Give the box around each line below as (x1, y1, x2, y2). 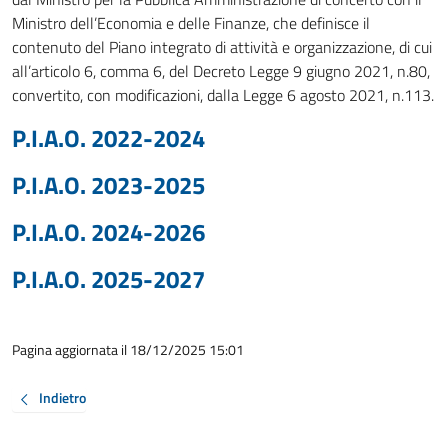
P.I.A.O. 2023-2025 (12, 167, 205, 203)
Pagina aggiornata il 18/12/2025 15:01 (12, 339, 244, 360)
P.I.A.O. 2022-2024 (12, 120, 205, 156)
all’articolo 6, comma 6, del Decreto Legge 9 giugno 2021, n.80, (12, 59, 430, 83)
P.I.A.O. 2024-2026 (12, 214, 205, 250)
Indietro (39, 387, 86, 409)
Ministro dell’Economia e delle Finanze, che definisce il (12, 11, 370, 35)
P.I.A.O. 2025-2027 (12, 261, 205, 297)
